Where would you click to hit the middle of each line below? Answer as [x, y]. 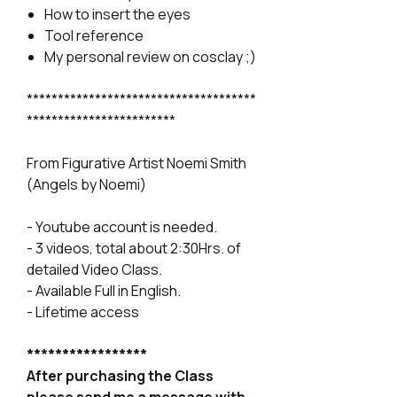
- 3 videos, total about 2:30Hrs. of [134, 248]
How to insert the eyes [117, 14]
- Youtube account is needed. [122, 227]
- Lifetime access [83, 312]
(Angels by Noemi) [86, 184]
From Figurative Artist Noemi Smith [136, 163]
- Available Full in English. [104, 291]
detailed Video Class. [94, 269]
